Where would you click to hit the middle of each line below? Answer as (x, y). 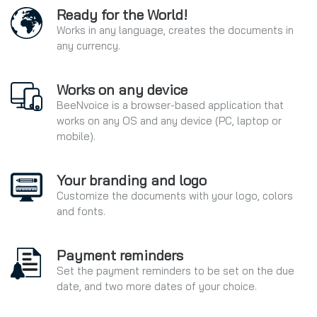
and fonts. (82, 211)
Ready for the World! (122, 14)
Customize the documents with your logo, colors (175, 195)
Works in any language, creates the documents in (175, 30)
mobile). (76, 136)
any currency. (88, 45)
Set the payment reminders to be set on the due (175, 270)
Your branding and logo (132, 180)
